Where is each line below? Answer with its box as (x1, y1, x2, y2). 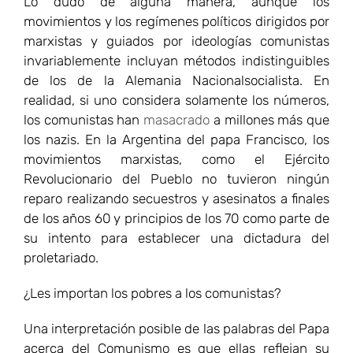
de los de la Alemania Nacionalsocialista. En (24, 72, 329, 88)
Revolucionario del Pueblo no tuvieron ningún (24, 170, 329, 187)
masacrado (143, 111, 210, 128)
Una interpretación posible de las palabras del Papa (24, 320, 329, 336)
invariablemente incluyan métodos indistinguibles (24, 52, 329, 69)
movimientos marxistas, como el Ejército (24, 150, 329, 167)
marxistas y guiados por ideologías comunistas (24, 32, 329, 49)
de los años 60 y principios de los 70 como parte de (24, 210, 329, 226)
